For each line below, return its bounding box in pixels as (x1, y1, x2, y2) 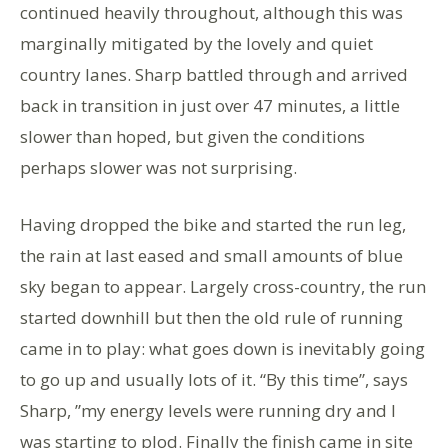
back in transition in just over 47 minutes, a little (20, 94, 400, 117)
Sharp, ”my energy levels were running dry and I (20, 399, 396, 422)
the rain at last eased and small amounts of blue (20, 244, 403, 267)
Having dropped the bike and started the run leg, (20, 213, 406, 236)
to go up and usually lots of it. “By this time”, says (20, 368, 408, 391)
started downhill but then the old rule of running (20, 306, 403, 329)
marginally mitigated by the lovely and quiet (20, 32, 373, 55)
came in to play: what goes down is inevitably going (20, 337, 425, 360)
